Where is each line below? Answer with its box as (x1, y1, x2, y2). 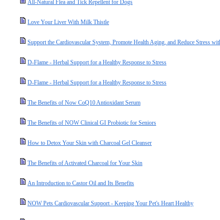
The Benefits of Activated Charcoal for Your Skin (27, 160, 142, 166)
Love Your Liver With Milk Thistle (27, 19, 109, 26)
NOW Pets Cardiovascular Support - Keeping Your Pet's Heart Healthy (27, 200, 193, 207)
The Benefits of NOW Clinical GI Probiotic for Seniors (27, 119, 156, 126)
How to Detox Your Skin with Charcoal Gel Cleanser (27, 139, 152, 146)
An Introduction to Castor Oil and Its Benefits (27, 180, 134, 187)
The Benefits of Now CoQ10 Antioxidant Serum (27, 99, 140, 106)
